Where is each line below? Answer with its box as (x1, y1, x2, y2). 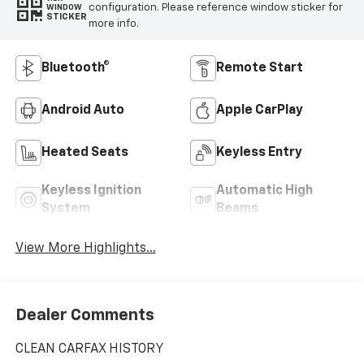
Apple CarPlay (216, 103, 303, 117)
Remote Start (216, 61, 303, 75)
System (41, 201, 90, 215)
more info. (88, 18, 139, 29)
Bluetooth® (41, 61, 110, 75)
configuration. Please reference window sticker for (88, 2, 343, 13)
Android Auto (41, 103, 124, 117)
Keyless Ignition (41, 184, 141, 197)
